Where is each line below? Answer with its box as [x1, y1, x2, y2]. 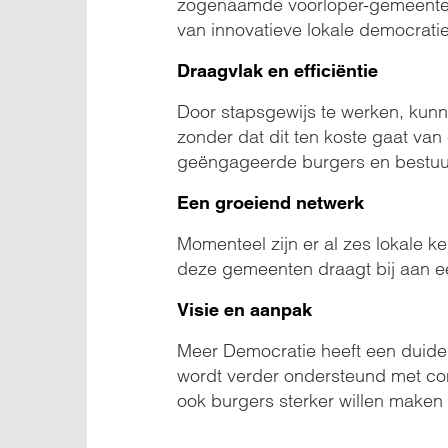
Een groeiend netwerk [177, 192, 364, 213]
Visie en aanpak [177, 299, 312, 320]
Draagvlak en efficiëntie [177, 60, 378, 81]
